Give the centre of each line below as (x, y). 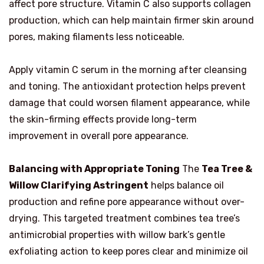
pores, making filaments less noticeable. (97, 37)
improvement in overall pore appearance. (99, 136)
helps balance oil (186, 185)
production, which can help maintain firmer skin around (131, 20)
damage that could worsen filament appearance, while (129, 103)
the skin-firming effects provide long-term (103, 119)
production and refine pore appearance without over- (127, 202)
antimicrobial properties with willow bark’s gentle (117, 235)
